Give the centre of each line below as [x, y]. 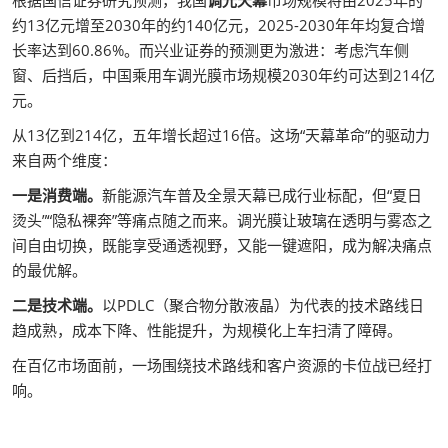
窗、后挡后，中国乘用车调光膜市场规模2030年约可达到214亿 [223, 75]
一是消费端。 [57, 195]
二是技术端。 [57, 305]
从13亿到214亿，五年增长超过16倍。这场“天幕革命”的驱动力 [221, 135]
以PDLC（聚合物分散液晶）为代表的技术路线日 [263, 305]
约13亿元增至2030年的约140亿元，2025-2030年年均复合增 [218, 25]
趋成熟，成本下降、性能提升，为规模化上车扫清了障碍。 [207, 330]
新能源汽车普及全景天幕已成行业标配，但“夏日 [262, 195]
